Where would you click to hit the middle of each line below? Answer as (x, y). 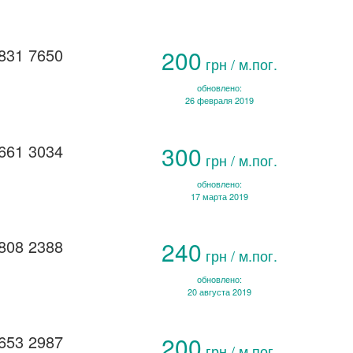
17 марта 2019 (220, 196)
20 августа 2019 (220, 291)
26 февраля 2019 (220, 100)
